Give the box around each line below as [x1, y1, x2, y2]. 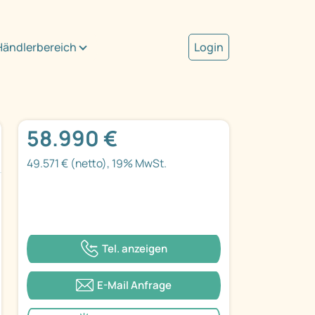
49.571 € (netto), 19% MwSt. [27, 155, 167, 172]
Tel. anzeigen [101, 240, 167, 256]
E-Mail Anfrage [97, 277, 172, 292]
